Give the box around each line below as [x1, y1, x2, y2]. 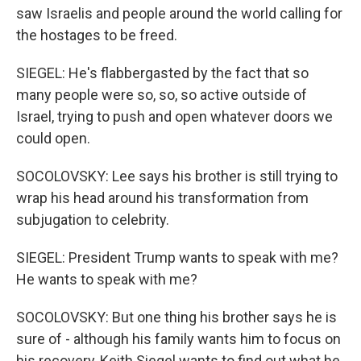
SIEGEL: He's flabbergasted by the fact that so [16, 64, 309, 81]
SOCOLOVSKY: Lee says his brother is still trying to [16, 168, 338, 185]
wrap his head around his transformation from [16, 189, 309, 206]
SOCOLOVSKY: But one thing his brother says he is [16, 309, 337, 326]
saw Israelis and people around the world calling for [16, 5, 342, 22]
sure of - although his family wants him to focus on [16, 330, 341, 347]
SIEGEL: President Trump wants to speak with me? [16, 249, 338, 266]
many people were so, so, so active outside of [16, 86, 307, 103]
